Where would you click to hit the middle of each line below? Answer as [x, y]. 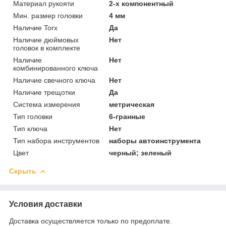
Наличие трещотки [44, 92]
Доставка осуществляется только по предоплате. [91, 221]
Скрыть [23, 171]
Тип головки [33, 116]
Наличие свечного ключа [54, 80]
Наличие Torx [35, 27]
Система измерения [47, 104]
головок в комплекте [47, 48]
